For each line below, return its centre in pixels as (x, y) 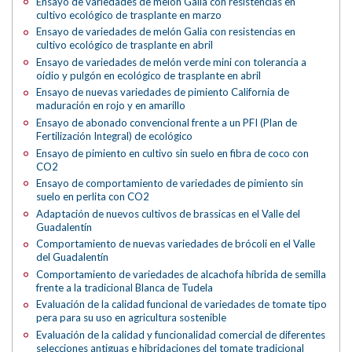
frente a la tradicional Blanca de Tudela (125, 287)
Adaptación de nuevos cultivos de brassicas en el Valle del (169, 213)
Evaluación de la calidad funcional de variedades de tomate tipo (182, 304)
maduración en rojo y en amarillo (111, 106)
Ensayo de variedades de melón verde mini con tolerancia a (172, 62)
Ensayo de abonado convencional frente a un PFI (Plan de (167, 122)
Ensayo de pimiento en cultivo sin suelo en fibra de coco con (173, 153)
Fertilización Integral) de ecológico (115, 136)
